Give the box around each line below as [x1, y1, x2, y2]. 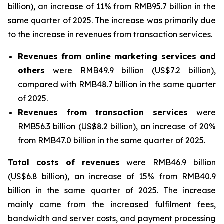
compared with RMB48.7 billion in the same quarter [18, 79, 216, 89]
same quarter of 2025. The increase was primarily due [8, 15, 216, 25]
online [85, 51, 111, 61]
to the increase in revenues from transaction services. [8, 29, 212, 39]
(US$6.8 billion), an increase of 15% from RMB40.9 [8, 171, 216, 181]
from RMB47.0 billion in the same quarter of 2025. [18, 135, 205, 145]
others [18, 65, 45, 75]
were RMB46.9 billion [119, 157, 216, 167]
